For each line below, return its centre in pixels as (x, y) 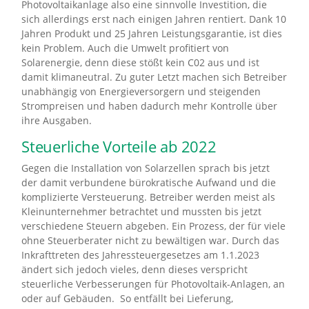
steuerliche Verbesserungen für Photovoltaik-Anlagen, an (153, 284)
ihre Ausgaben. (57, 121)
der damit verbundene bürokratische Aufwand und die (149, 183)
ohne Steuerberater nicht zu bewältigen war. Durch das (150, 241)
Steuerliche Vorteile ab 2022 (119, 147)
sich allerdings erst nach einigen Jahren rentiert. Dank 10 (154, 19)
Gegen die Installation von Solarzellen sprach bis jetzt (146, 168)
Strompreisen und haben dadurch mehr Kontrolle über (149, 106)
